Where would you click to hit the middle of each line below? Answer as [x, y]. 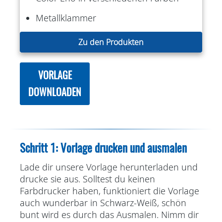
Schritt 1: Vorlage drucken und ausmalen [103, 147]
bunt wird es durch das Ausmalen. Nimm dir [109, 214]
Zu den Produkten [111, 42]
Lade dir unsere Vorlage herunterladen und [109, 167]
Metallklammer [66, 18]
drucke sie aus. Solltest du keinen [87, 179]
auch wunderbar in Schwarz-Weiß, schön [103, 202]
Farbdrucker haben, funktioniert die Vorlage [110, 191]
